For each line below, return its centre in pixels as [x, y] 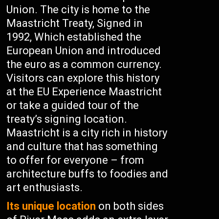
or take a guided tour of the [73, 105]
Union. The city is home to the [78, 10]
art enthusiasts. [45, 187]
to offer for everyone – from [76, 160]
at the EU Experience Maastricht [84, 92]
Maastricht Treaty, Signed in [75, 23]
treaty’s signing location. [67, 119]
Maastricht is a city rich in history [87, 133]
